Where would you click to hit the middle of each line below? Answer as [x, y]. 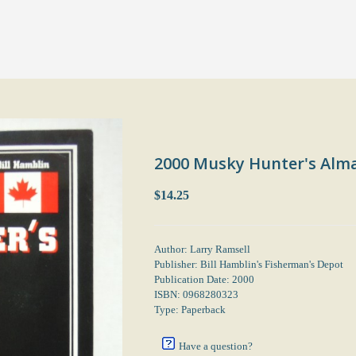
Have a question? [216, 346]
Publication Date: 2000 [204, 279]
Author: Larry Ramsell [202, 249]
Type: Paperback [190, 310]
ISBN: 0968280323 [196, 294]
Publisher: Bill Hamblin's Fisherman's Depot [249, 264]
